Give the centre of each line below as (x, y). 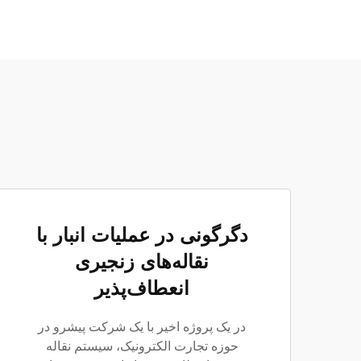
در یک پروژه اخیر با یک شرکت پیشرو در (142, 327)
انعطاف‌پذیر (142, 288)
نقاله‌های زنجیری (142, 261)
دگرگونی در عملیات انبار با (142, 235)
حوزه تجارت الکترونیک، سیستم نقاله (142, 346)
